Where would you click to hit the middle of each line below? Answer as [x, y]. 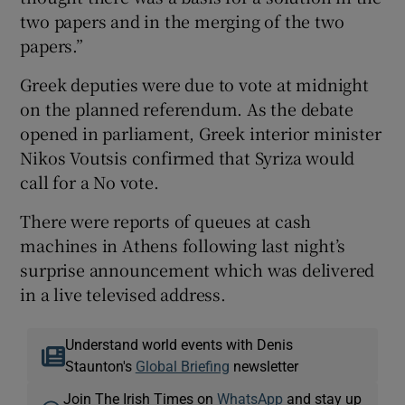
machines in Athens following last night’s [183, 245]
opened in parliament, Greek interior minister [201, 132]
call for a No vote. [89, 181]
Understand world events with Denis [179, 344]
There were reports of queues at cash [166, 220]
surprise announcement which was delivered [198, 269]
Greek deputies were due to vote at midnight [194, 84]
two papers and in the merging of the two [182, 20]
